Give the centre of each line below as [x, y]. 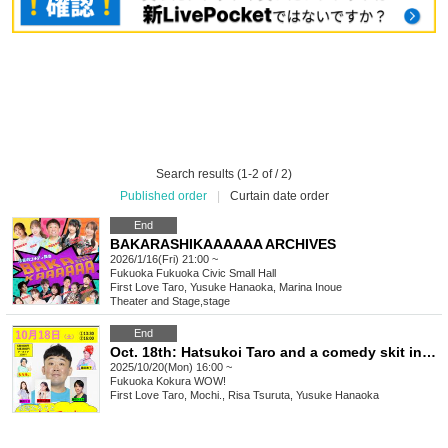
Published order [163, 196]
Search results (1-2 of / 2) [224, 174]
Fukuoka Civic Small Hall [216, 273]
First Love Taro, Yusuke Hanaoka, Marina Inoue [226, 287]
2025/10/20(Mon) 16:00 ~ [171, 367]
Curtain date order [279, 196]
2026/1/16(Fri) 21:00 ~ [164, 259]
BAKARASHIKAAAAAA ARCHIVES [223, 244]
